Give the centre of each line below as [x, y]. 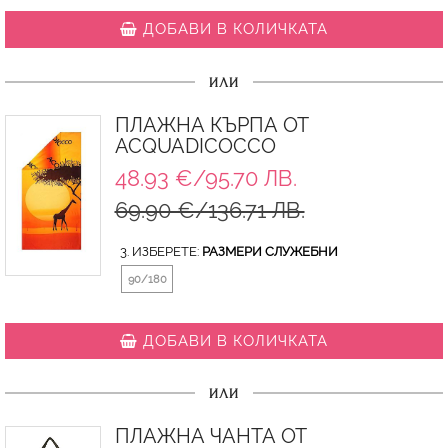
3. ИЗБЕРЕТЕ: [160, 251]
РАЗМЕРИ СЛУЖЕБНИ [269, 251]
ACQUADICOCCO [195, 146]
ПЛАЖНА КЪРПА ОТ [211, 125]
